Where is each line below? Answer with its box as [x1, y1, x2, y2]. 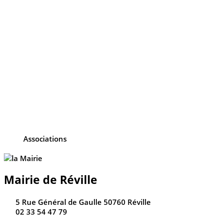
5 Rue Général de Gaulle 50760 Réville [15, 197, 151, 207]
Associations [23, 134, 67, 144]
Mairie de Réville [4, 172, 97, 187]
